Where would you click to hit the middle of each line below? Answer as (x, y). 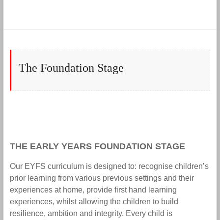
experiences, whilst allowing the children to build (94, 201)
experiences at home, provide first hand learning (93, 190)
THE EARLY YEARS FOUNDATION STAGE (97, 146)
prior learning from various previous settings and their (102, 178)
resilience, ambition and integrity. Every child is (91, 213)
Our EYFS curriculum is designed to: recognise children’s (109, 166)
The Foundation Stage (71, 68)
